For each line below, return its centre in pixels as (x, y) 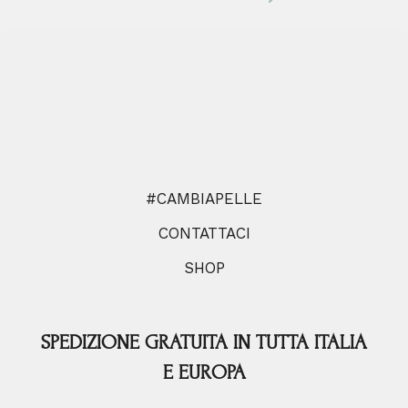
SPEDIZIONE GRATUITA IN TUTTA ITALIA (204, 342)
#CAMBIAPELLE (204, 198)
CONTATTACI (204, 233)
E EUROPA (204, 372)
